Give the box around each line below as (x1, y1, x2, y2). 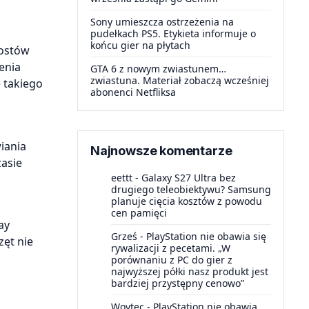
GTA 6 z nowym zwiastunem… (90, 62, 226, 75)
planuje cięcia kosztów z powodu (111, 195, 262, 208)
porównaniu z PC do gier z (111, 253, 232, 266)
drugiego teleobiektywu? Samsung (111, 183, 271, 196)
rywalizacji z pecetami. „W (111, 241, 230, 255)
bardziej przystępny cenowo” (111, 277, 244, 290)
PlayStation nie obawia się (146, 230, 266, 243)
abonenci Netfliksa (90, 86, 176, 99)
